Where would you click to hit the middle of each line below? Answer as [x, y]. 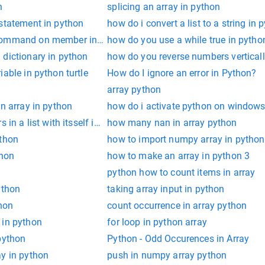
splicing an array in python [164, 7]
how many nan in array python [172, 123]
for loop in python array [157, 222]
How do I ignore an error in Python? [182, 73]
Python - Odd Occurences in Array [178, 239]
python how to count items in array [181, 173]
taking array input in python [166, 189]
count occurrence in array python [177, 206]
